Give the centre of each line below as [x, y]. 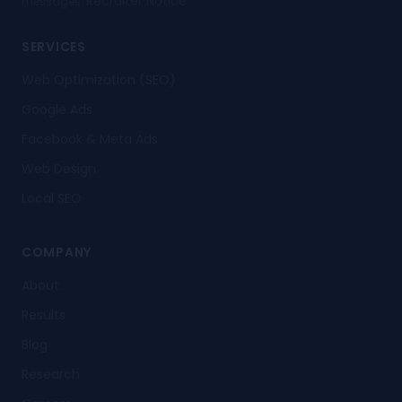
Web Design [59, 169]
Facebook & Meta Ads [90, 139]
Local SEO [52, 198]
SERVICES [54, 47]
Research [51, 374]
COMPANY [57, 252]
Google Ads [57, 109]
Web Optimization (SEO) [99, 80]
